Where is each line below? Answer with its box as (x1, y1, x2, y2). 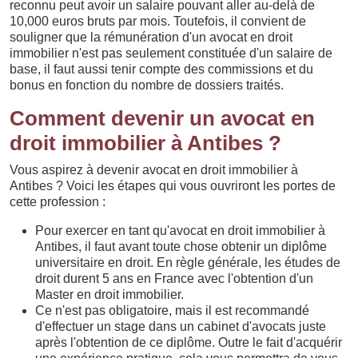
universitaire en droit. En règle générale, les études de (35, 256, 340, 269)
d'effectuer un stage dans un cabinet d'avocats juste (35, 320, 326, 333)
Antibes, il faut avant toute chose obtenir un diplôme (35, 240, 327, 253)
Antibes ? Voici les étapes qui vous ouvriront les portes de (10, 179, 336, 193)
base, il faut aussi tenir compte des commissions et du (10, 62, 313, 76)
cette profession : (10, 195, 105, 209)
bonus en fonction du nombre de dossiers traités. (10, 78, 284, 92)
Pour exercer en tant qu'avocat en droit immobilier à (35, 224, 325, 237)
